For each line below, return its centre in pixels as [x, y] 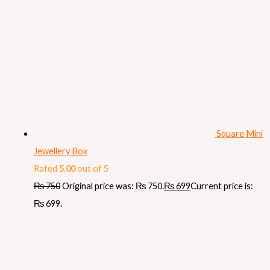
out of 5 [92, 169]
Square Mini [239, 134]
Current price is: [221, 186]
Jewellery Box [60, 151]
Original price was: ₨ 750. [113, 186]
